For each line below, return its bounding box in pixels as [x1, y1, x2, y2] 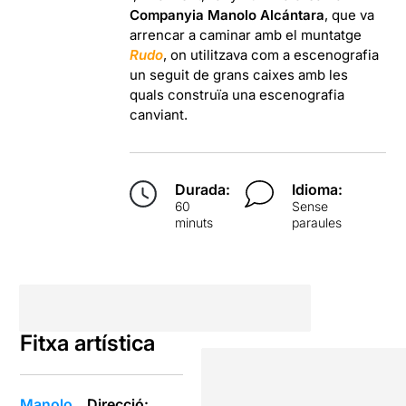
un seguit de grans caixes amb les [130, 65, 349, 83]
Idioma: [292, 179, 343, 198]
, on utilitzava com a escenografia [163, 45, 380, 63]
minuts [175, 214, 214, 230]
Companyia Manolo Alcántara [130, 5, 325, 24]
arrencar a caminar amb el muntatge [130, 25, 362, 43]
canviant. [130, 105, 188, 123]
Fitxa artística [20, 329, 156, 356]
